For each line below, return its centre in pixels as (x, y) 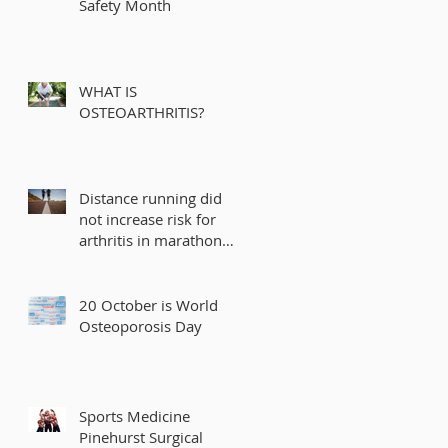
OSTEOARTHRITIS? (141, 112)
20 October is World (148, 305)
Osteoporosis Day (140, 326)
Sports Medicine (134, 416)
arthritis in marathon (150, 240)
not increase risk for (147, 219)
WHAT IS (108, 91)
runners (106, 261)
